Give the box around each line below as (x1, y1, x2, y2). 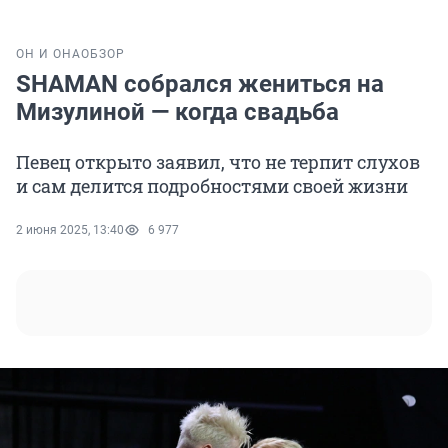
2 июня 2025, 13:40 (16, 223, 124, 238)
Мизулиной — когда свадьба (16, 98, 339, 127)
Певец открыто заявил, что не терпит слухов (16, 150, 420, 175)
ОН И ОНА (16, 47, 81, 62)
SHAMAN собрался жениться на (16, 70, 384, 99)
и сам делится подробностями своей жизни (16, 174, 408, 199)
